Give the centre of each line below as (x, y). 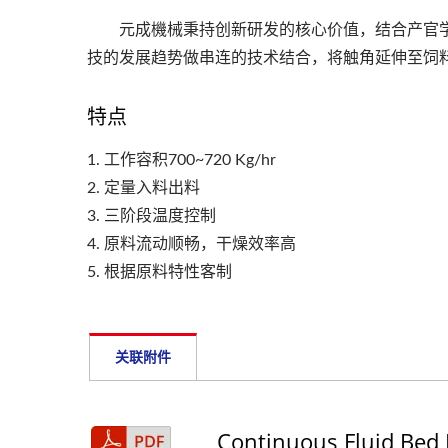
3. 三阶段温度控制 (151, 216)
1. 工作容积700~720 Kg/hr (181, 160)
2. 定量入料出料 (143, 188)
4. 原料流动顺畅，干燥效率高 (191, 244)
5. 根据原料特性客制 (159, 272)
